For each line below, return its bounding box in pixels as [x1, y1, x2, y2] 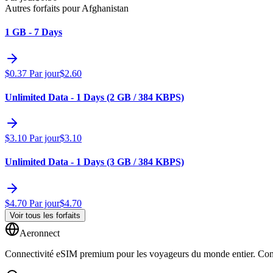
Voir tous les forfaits [10, 210, 80, 220]
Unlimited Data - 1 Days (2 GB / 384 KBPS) [5, 91, 184, 102]
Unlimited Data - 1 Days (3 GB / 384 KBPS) [5, 157, 184, 168]
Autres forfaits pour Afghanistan [5, 3, 129, 13]
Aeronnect [19, 227, 60, 238]
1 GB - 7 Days [5, 27, 62, 38]
